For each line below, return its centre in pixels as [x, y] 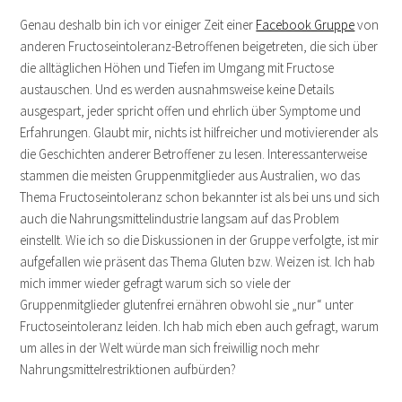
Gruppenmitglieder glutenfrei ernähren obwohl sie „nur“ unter [187, 304]
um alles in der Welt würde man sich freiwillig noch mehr [170, 347]
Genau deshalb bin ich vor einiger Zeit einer [138, 24]
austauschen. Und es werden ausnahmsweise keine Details [177, 89]
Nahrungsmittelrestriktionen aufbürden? [128, 369]
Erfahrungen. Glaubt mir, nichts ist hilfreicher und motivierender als [199, 132]
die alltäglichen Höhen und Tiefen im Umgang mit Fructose [177, 67]
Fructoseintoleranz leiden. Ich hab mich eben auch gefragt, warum [200, 326]
